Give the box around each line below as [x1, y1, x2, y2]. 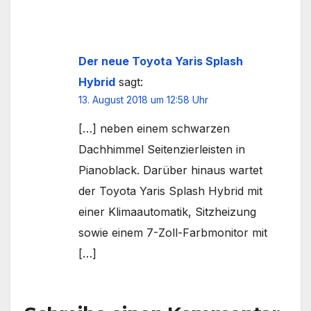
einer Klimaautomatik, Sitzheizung [78, 204, 256, 219]
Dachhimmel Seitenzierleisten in [78, 142, 245, 156]
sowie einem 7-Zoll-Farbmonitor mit [78, 225, 267, 239]
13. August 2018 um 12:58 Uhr [78, 93, 208, 106]
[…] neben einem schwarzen [78, 121, 230, 135]
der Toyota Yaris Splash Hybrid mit [78, 183, 262, 198]
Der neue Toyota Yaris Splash [78, 53, 243, 68]
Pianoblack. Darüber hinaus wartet [78, 162, 262, 177]
